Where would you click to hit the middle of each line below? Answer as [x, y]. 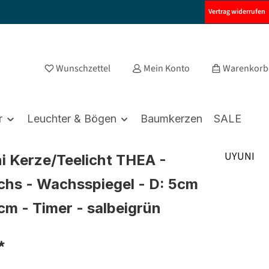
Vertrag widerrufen [237, 12]
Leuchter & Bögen [71, 119]
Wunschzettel [83, 68]
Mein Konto [167, 68]
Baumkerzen [171, 119]
